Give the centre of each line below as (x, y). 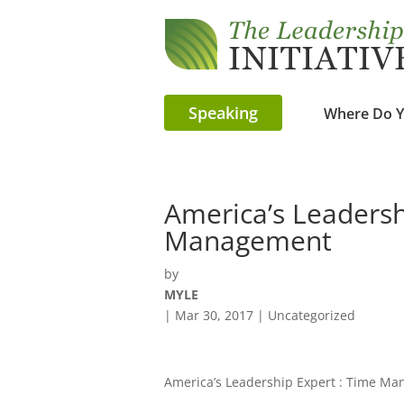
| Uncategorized (304, 316)
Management (248, 241)
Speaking (223, 112)
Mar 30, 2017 (214, 316)
